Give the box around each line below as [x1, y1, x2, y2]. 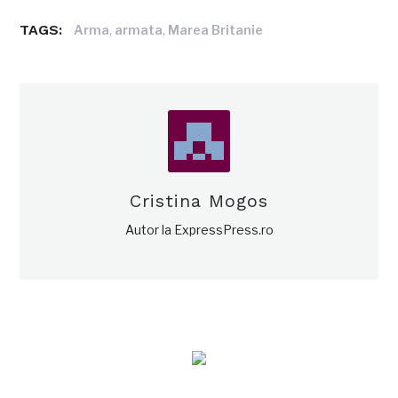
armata [115, 22, 163, 38]
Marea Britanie [168, 22, 264, 38]
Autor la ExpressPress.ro [124, 221, 274, 237]
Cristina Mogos [130, 189, 268, 211]
